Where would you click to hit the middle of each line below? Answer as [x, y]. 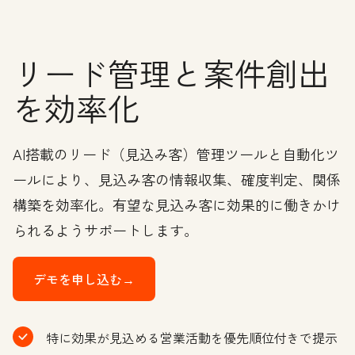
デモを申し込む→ [84, 279]
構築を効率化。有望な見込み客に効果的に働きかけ [177, 204]
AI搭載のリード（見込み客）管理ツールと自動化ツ [176, 154]
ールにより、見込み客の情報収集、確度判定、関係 [177, 179]
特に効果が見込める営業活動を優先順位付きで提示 [192, 338]
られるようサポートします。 [105, 230]
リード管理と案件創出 [171, 73]
